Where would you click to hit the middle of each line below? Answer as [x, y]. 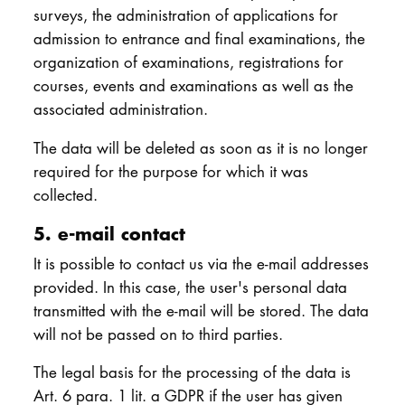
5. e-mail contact [109, 233]
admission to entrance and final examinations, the [199, 39]
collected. [65, 194]
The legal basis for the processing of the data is [192, 372]
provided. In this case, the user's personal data [190, 287]
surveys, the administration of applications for [185, 15]
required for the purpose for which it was [170, 171]
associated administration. [120, 109]
